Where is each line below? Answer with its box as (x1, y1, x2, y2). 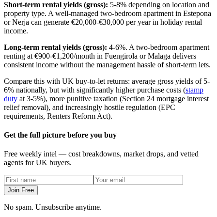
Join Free (8, 186, 34, 194)
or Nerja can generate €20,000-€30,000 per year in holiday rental (4, 17, 202, 26)
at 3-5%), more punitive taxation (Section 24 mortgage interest (17, 94, 209, 103)
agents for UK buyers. (4, 158, 72, 167)
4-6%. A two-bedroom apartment (107, 43, 209, 51)
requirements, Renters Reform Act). (4, 111, 112, 120)
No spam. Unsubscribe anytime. (4, 203, 102, 212)
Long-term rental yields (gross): (4, 43, 107, 51)
